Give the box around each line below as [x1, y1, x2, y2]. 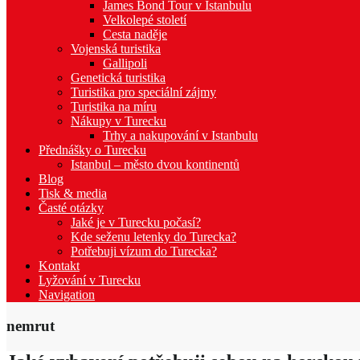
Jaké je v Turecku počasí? [71, 215, 201, 229]
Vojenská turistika [71, 41, 161, 55]
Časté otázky [39, 200, 104, 215]
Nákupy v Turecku [71, 113, 166, 128]
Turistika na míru [71, 99, 157, 113]
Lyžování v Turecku [39, 272, 141, 287]
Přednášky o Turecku [39, 142, 146, 157]
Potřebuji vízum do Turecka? [71, 243, 217, 258]
